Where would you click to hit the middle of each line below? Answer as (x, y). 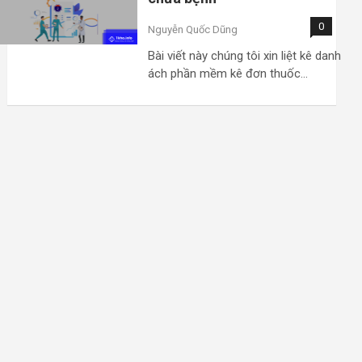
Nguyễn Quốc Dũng (193, 29)
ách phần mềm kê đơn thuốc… (228, 73)
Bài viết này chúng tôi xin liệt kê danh (244, 55)
